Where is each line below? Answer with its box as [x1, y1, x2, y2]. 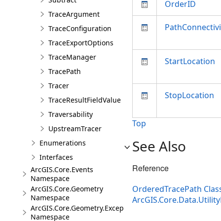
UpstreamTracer [48, 124, 102, 133]
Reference [132, 162, 169, 174]
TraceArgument [48, 9, 100, 19]
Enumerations [39, 138, 86, 147]
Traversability [48, 110, 93, 119]
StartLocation [165, 56, 215, 67]
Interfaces [39, 152, 73, 162]
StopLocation [165, 90, 214, 101]
